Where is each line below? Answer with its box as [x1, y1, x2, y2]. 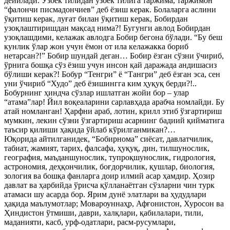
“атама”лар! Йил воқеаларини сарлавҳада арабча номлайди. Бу [4, 98, 224, 106]
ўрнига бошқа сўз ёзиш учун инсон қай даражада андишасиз [4, 61, 217, 69]
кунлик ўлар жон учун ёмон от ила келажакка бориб [4, 42, 188, 51]
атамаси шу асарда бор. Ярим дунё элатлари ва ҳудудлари [4, 190, 206, 199]
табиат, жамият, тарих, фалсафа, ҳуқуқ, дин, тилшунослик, [4, 144, 209, 152]
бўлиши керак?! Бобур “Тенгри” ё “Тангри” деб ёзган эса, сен [4, 70, 220, 79]
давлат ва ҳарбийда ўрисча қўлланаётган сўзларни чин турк [4, 181, 215, 189]
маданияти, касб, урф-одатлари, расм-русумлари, [4, 218, 176, 226]
